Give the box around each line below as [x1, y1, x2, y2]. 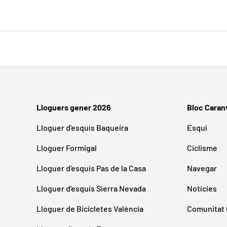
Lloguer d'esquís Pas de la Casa [36, 163, 146, 173]
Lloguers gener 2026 [36, 102, 111, 112]
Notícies [187, 183, 217, 194]
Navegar [187, 163, 217, 173]
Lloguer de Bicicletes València [36, 204, 143, 214]
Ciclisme [187, 143, 217, 153]
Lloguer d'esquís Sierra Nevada [36, 183, 146, 194]
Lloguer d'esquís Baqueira [36, 123, 128, 133]
